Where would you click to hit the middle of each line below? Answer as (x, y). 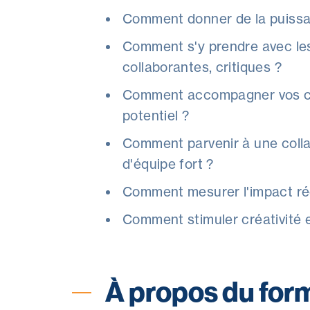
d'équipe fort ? (168, 164)
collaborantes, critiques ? (202, 67)
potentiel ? (156, 116)
